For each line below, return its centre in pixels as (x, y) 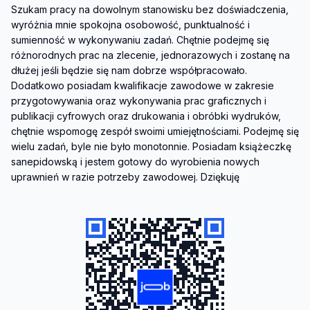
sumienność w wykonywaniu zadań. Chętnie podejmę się (140, 39)
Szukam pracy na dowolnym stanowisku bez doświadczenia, (150, 9)
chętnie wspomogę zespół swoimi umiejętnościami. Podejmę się (155, 131)
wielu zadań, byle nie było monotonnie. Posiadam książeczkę (151, 146)
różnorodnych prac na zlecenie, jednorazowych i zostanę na (151, 55)
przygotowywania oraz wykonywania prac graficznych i (139, 100)
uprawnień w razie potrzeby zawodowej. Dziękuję (125, 176)
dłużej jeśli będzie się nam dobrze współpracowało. (129, 70)
